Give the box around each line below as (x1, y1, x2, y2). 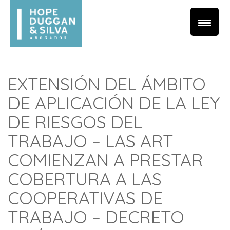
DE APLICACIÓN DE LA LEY (8, 92, 220, 114)
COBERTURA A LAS (8, 168, 162, 190)
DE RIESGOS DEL (8, 111, 143, 133)
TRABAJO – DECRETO (8, 206, 184, 228)
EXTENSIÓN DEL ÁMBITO (8, 73, 206, 95)
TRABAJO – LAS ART (8, 130, 173, 152)
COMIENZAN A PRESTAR (8, 149, 203, 171)
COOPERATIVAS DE (8, 187, 163, 209)
